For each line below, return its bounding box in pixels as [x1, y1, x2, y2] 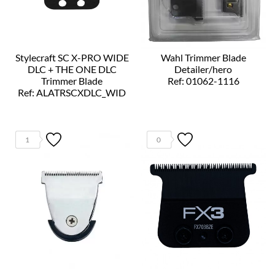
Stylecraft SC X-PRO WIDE [15, 51, 129, 63]
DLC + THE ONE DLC [27, 63, 117, 75]
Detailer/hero [174, 63, 232, 75]
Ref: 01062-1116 [167, 74, 239, 87]
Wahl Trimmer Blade [160, 51, 246, 63]
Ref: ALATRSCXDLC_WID [18, 86, 126, 98]
